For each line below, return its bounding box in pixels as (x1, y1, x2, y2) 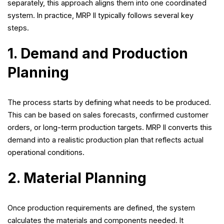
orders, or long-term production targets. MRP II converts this (7, 123, 212, 132)
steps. (7, 23, 29, 32)
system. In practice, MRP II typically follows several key (7, 11, 193, 20)
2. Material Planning (7, 169, 146, 187)
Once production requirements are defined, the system (7, 203, 195, 212)
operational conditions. (7, 148, 84, 157)
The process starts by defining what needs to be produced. (7, 98, 211, 107)
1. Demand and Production (7, 45, 188, 62)
